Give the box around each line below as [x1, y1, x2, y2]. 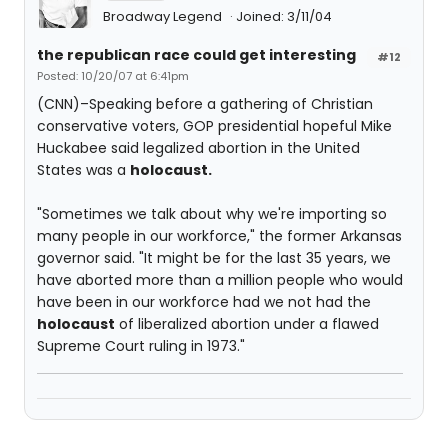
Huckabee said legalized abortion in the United [37, 138, 360, 158]
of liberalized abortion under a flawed [115, 314, 379, 334]
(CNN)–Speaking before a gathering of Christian [37, 94, 373, 114]
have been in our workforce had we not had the [37, 292, 371, 312]
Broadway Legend [103, 7, 225, 26]
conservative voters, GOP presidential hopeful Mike [37, 116, 392, 136]
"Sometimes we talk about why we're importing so [37, 204, 387, 224]
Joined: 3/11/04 [236, 7, 332, 26]
